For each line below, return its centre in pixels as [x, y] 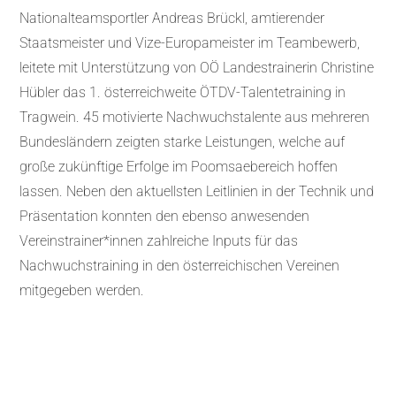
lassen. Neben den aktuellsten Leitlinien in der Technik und [197, 192]
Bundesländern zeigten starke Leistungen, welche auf [183, 142]
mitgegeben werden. [82, 291]
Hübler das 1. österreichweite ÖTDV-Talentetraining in [183, 93]
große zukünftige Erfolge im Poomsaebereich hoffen [179, 167]
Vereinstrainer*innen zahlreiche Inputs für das [159, 241]
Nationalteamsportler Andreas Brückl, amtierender [172, 19]
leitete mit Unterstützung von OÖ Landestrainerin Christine [197, 68]
